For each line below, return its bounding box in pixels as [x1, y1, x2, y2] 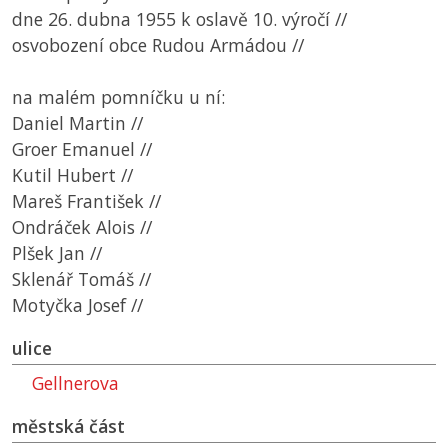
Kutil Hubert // [12, 163, 133, 188]
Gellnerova [32, 371, 119, 396]
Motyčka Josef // [12, 293, 143, 318]
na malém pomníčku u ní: [12, 85, 225, 110]
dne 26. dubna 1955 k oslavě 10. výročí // [12, 7, 347, 32]
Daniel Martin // [12, 111, 143, 136]
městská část [12, 414, 125, 439]
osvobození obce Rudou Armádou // [12, 33, 304, 58]
